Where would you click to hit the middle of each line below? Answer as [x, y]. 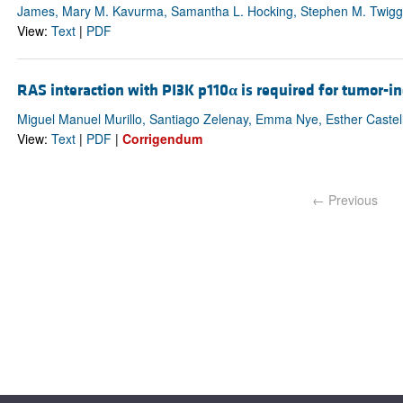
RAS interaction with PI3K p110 [122, 90]
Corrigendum [162, 138]
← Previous [345, 199]
